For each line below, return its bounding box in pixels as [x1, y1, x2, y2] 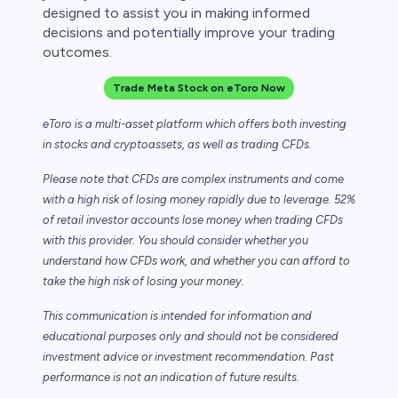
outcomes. [43, 44, 112, 61]
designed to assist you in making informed [43, 4, 310, 22]
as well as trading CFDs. [187, 138, 312, 152]
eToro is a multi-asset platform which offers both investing [43, 117, 346, 131]
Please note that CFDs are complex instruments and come [43, 172, 344, 187]
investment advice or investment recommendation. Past [43, 350, 334, 364]
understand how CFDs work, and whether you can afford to [43, 254, 350, 268]
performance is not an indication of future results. [43, 370, 299, 385]
